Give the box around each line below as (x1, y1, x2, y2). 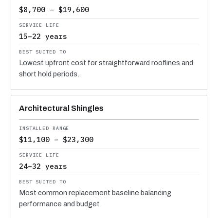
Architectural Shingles (19, 104, 104, 112)
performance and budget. (19, 200, 102, 208)
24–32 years (19, 161, 67, 171)
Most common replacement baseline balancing (19, 188, 171, 197)
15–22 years (19, 31, 67, 41)
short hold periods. (19, 70, 79, 78)
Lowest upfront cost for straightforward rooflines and (19, 58, 193, 67)
